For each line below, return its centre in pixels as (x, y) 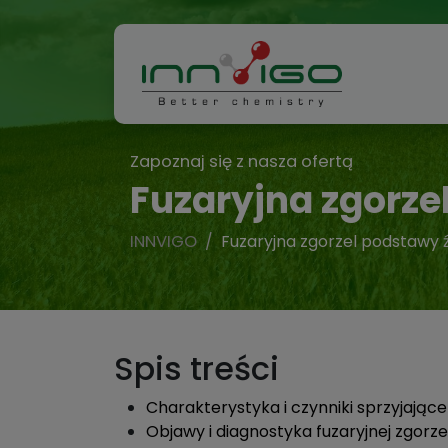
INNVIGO (163, 241)
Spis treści (196, 368)
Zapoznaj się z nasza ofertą (241, 161)
